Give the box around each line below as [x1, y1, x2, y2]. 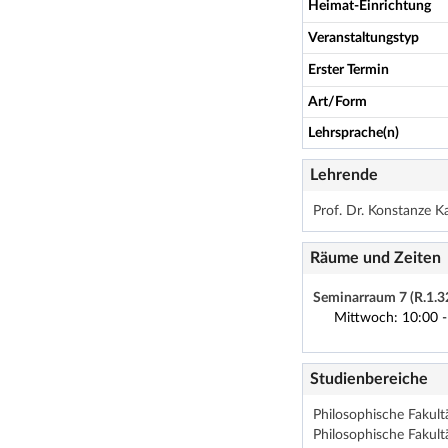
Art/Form [308, 94, 367, 109]
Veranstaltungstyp [308, 30, 419, 45]
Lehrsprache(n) [308, 125, 399, 140]
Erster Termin [308, 62, 389, 77]
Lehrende [310, 166, 378, 183]
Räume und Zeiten [310, 249, 441, 266]
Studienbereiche [310, 370, 428, 387]
